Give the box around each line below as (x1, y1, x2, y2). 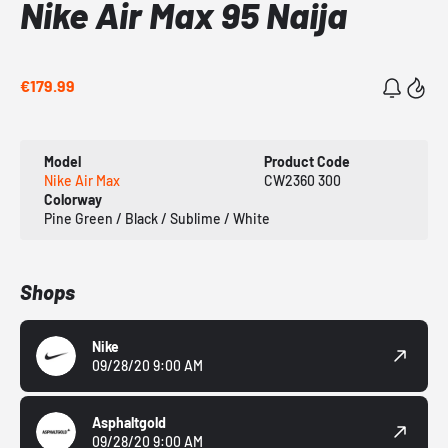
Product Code (263, 153, 350, 171)
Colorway (44, 191, 102, 209)
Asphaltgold (92, 414, 166, 432)
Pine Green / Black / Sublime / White (44, 210, 270, 228)
